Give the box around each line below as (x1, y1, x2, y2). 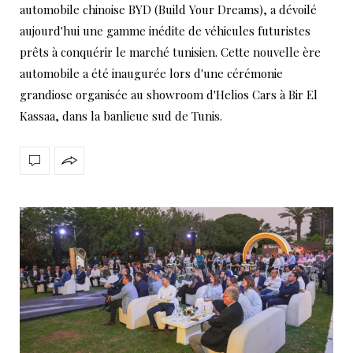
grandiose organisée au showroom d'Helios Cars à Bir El (20, 86, 318, 102)
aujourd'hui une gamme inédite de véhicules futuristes (20, 22, 310, 39)
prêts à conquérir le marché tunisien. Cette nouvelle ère (20, 43, 321, 60)
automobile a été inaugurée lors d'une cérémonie (20, 65, 283, 81)
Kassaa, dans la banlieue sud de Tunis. (20, 107, 222, 124)
